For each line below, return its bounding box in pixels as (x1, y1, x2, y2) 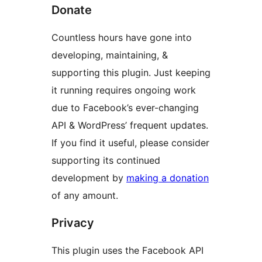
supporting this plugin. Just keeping (51, 67, 211, 79)
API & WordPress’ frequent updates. (51, 119, 208, 132)
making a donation (126, 172, 209, 184)
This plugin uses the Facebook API (51, 244, 204, 257)
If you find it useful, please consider (51, 137, 209, 149)
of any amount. (51, 189, 118, 202)
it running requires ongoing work (51, 84, 196, 96)
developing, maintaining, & (51, 49, 168, 61)
